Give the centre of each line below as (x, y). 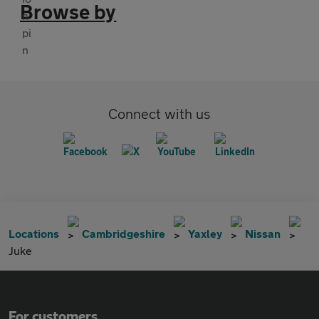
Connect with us (159, 114)
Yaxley (205, 234)
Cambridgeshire (124, 234)
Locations (34, 234)
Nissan (263, 234)
